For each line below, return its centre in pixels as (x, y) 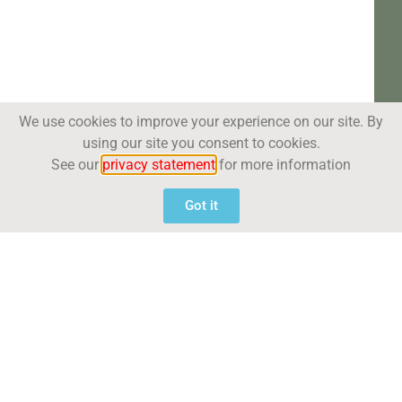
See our (77, 164)
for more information (283, 164)
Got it (201, 205)
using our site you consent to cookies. (201, 143)
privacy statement (159, 164)
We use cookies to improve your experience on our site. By (201, 121)
